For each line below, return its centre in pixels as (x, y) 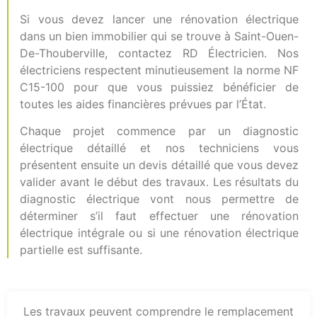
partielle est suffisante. (81, 250)
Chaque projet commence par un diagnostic (159, 131)
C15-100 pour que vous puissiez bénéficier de (159, 87)
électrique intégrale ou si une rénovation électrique (159, 233)
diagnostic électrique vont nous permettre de (159, 199)
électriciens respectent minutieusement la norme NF (159, 70)
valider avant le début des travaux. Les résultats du (159, 182)
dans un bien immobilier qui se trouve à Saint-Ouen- (159, 36)
